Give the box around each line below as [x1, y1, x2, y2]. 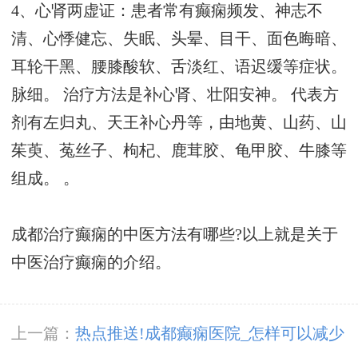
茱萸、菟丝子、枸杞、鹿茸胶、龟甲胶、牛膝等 [11, 142, 347, 160]
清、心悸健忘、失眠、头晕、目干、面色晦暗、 [11, 30, 347, 48]
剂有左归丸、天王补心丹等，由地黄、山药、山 [11, 114, 347, 132]
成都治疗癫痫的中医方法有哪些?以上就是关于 [11, 226, 338, 244]
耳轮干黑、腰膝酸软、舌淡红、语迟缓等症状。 [11, 58, 347, 76]
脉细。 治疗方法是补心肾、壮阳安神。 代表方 [11, 86, 339, 104]
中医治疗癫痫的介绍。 [11, 254, 171, 272]
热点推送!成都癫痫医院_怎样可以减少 [75, 324, 344, 342]
